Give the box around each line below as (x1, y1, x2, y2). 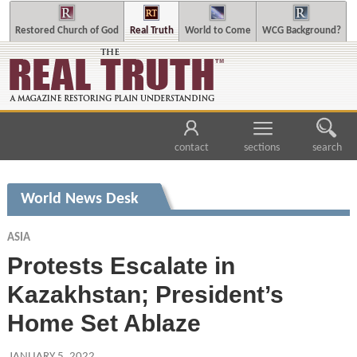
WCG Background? (261, 25, 341, 36)
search (312, 143, 342, 154)
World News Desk (20, 190, 139, 207)
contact (174, 143, 209, 154)
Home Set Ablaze (6, 309, 201, 336)
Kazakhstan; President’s (6, 280, 284, 308)
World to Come (184, 25, 251, 36)
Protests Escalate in (6, 252, 235, 279)
